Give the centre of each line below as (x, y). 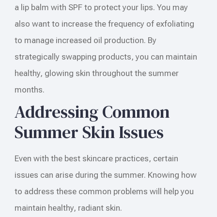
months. (30, 89)
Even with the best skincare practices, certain (96, 158)
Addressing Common (92, 111)
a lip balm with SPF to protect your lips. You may (101, 7)
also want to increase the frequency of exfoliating (104, 23)
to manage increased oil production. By (85, 40)
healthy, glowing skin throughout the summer (97, 73)
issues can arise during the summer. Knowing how (106, 175)
